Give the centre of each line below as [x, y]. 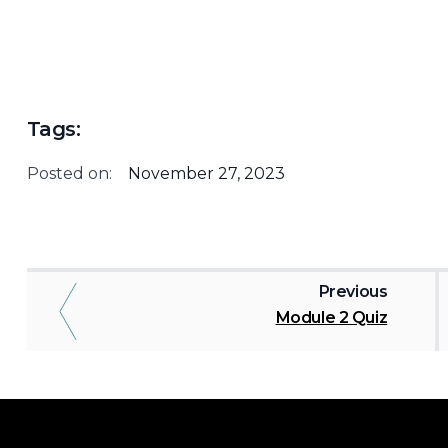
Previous [353, 291]
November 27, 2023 [206, 173]
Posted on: [69, 173]
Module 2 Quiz [331, 317]
